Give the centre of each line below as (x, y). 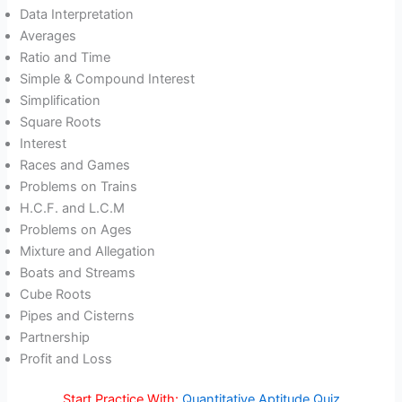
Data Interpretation (77, 14)
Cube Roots (56, 294)
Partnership (55, 337)
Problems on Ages (76, 229)
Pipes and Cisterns (78, 315)
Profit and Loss (66, 358)
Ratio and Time (66, 57)
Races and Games (75, 165)
